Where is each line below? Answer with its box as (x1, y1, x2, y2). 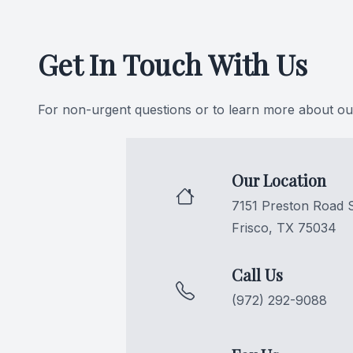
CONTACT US (16, 13, 112, 31)
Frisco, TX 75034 (232, 220, 336, 236)
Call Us (232, 264, 283, 285)
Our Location (232, 169, 326, 191)
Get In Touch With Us (38, 45, 307, 83)
